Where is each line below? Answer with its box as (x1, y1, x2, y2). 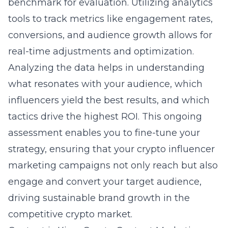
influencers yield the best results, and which (8, 95, 210, 106)
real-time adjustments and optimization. (8, 46, 194, 57)
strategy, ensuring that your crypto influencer (8, 144, 215, 155)
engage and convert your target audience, (8, 176, 202, 187)
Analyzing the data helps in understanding (8, 62, 205, 73)
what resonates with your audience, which (8, 78, 203, 90)
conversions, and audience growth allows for (8, 30, 212, 41)
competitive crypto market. (8, 209, 132, 220)
